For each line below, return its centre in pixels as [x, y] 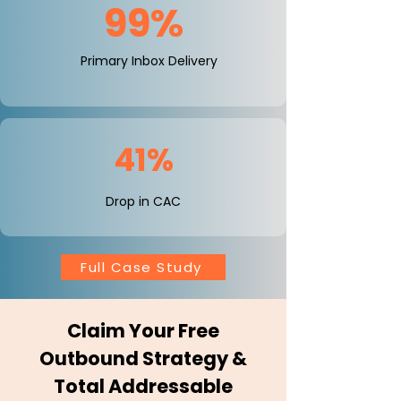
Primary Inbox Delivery [149, 61]
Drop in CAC [143, 201]
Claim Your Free [143, 331]
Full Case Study [141, 267]
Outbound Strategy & [143, 358]
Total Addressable [143, 386]
